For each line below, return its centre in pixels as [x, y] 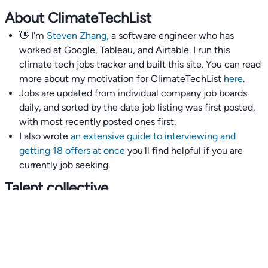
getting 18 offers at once [73, 150]
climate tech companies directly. [90, 220]
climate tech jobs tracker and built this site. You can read [140, 64]
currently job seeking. [65, 165]
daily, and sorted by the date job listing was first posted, [137, 107]
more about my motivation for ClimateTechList [120, 78]
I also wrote [44, 136]
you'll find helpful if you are [185, 150]
